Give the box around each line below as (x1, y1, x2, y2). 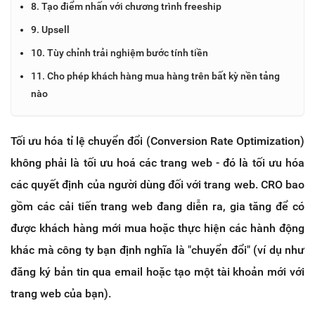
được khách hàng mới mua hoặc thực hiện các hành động (11, 221, 304, 235)
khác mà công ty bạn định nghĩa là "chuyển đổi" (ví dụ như (11, 243, 304, 257)
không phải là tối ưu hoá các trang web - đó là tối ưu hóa (11, 155, 304, 169)
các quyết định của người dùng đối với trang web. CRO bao (11, 177, 304, 191)
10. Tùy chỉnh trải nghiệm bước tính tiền (31, 46, 208, 58)
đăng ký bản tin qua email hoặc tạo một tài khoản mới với (11, 264, 304, 278)
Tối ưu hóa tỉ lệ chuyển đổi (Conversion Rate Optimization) (11, 134, 304, 148)
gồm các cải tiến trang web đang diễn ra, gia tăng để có (11, 199, 304, 213)
